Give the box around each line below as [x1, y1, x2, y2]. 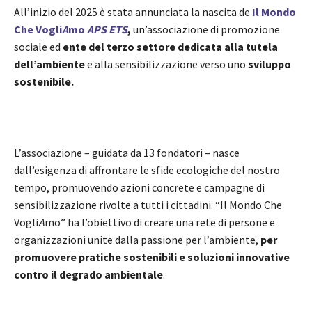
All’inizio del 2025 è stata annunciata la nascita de [14, 5, 252, 19]
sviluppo [248, 57, 291, 72]
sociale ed [14, 40, 63, 54]
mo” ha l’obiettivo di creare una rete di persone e [45, 215, 275, 230]
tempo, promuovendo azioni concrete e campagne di [14, 180, 265, 195]
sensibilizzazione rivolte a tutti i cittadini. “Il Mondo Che [14, 198, 282, 212]
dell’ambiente [14, 57, 85, 72]
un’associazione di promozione [133, 22, 280, 37]
